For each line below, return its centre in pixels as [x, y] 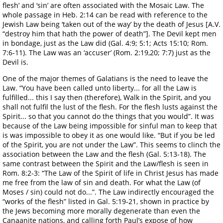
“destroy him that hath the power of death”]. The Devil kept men [110, 33]
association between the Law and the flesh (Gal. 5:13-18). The [104, 154]
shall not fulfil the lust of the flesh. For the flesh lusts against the [110, 107]
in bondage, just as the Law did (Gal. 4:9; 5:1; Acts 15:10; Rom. [105, 43]
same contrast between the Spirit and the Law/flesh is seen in [106, 163]
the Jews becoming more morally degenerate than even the [101, 211]
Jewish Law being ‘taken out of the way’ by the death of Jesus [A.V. [111, 24]
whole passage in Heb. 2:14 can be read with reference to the [105, 14]
